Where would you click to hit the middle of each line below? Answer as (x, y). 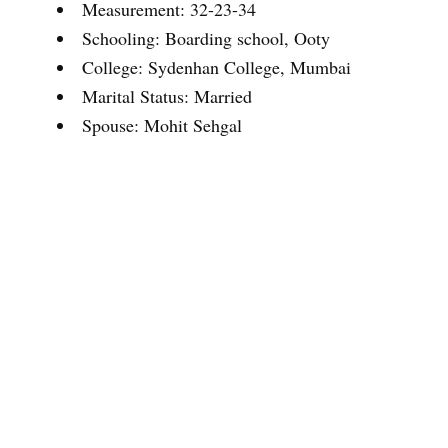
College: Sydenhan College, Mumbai (216, 67)
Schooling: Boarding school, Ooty (206, 38)
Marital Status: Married (167, 96)
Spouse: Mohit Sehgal (162, 125)
